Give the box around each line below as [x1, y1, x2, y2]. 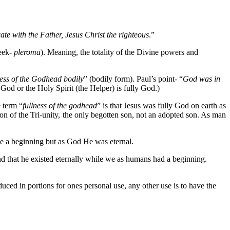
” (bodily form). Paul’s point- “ [84, 74, 183, 83]
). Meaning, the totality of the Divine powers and [41, 48, 198, 56]
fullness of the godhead [23, 101, 97, 110]
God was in [183, 74, 220, 83]
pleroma [14, 48, 41, 56]
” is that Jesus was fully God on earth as [97, 101, 226, 110]
